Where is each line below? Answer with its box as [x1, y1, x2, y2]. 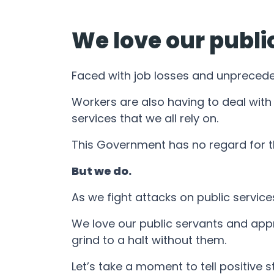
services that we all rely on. [72, 111, 218, 127]
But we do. [72, 163, 131, 179]
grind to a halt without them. [72, 232, 226, 248]
